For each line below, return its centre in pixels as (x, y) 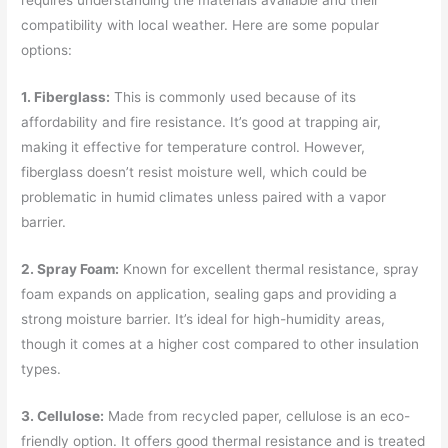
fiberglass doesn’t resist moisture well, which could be (194, 171)
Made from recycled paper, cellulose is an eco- (257, 415)
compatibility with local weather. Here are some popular (200, 24)
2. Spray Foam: (70, 268)
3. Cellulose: (63, 415)
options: (47, 49)
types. (41, 368)
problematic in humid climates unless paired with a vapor (204, 196)
